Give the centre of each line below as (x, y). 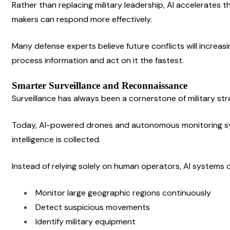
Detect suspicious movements (93, 207)
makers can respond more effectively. (82, 19)
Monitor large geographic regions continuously (123, 193)
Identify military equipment (85, 221)
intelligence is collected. (56, 139)
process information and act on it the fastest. (98, 60)
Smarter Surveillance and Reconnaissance (100, 85)
